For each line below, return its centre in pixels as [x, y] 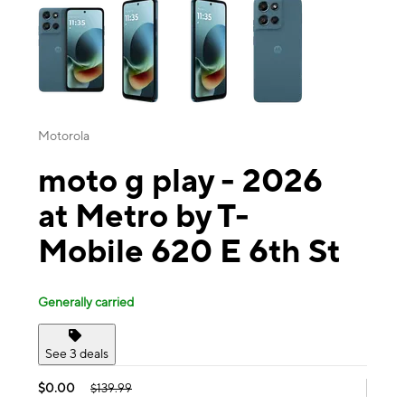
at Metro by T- [144, 216]
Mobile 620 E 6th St [189, 251]
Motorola [64, 136]
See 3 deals [77, 353]
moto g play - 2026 [180, 180]
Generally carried [86, 301]
